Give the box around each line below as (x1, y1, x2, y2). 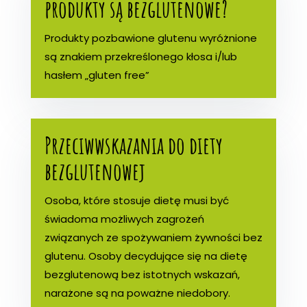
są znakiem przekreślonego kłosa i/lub (44, 49, 237, 64)
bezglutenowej (44, 155, 145, 186)
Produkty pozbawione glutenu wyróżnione (44, 30, 257, 45)
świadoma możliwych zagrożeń (44, 211, 204, 226)
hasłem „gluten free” (44, 67, 149, 82)
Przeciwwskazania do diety (44, 129, 223, 160)
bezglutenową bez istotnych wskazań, (44, 267, 240, 282)
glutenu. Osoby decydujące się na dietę (44, 248, 247, 263)
